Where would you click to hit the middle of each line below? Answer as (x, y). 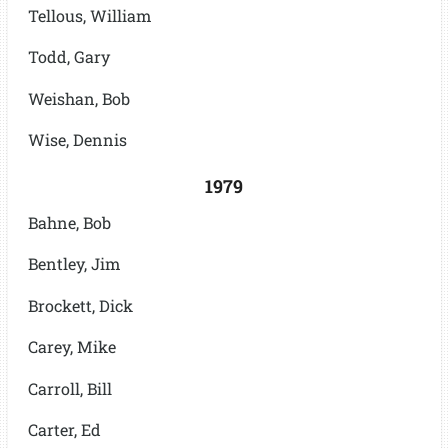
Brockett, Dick (80, 305)
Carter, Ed (64, 430)
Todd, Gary (68, 56)
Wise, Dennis (77, 139)
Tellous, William (89, 15)
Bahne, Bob (69, 222)
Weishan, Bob (78, 98)
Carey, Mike (71, 347)
